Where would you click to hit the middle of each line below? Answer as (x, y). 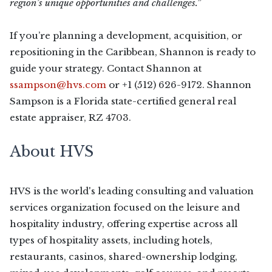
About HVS (52, 151)
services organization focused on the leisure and (125, 207)
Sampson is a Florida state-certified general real (123, 101)
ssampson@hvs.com (58, 85)
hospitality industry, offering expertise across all (124, 224)
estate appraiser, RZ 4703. (70, 117)
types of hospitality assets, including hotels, (111, 240)
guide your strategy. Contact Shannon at (106, 68)
